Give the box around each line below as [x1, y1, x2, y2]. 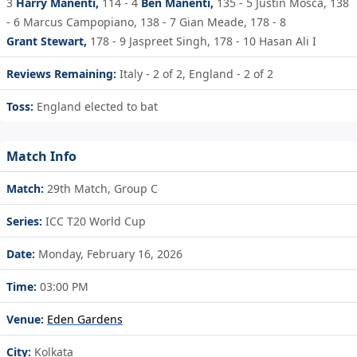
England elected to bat [37, 98, 158, 114]
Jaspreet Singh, [129, 33, 210, 49]
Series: [6, 213, 42, 229]
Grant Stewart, [6, 33, 87, 49]
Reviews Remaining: [6, 65, 116, 81]
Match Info [6, 147, 76, 165]
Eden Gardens [47, 311, 123, 327]
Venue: [6, 311, 44, 327]
